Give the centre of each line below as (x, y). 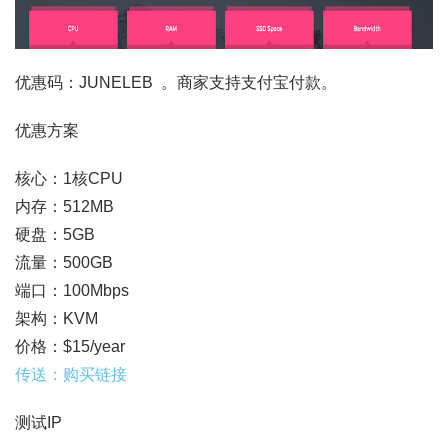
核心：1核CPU (69, 178)
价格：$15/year (70, 346)
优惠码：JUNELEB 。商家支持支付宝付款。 (176, 82)
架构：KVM (56, 318)
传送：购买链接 (71, 374)
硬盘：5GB (55, 234)
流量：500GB (64, 262)
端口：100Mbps (72, 290)
